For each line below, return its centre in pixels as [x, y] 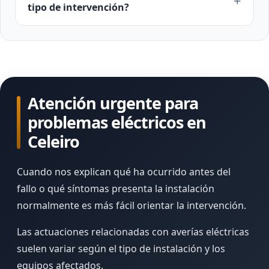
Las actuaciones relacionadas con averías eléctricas [133, 232]
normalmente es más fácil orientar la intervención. [131, 205]
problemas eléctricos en [117, 122]
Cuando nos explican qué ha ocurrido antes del [124, 172]
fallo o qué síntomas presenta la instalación [116, 189]
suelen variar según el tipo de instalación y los [121, 249]
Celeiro [53, 141]
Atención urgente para [113, 103]
